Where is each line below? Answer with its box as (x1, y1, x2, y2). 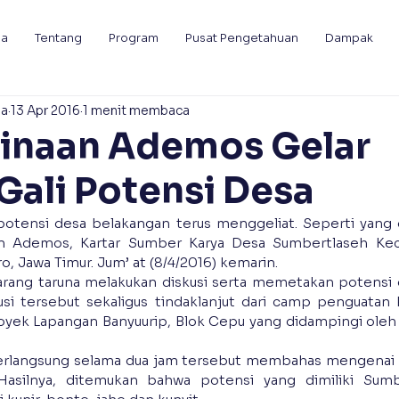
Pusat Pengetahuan (185, 30, 298, 45)
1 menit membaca (83, 102, 190, 118)
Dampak (325, 30, 373, 45)
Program (109, 30, 159, 45)
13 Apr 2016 (11, 102, 80, 118)
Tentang (35, 30, 82, 45)
